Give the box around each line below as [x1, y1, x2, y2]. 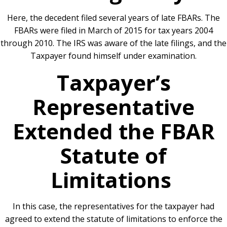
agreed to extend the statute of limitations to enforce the [5, 213, 222, 225]
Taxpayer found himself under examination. [30, 50, 197, 62]
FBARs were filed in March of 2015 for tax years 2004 [14, 25, 213, 36]
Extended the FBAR [12, 117, 215, 146]
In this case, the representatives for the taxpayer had [13, 201, 214, 212]
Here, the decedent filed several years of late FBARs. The [7, 12, 220, 24]
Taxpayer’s [56, 68, 171, 97]
